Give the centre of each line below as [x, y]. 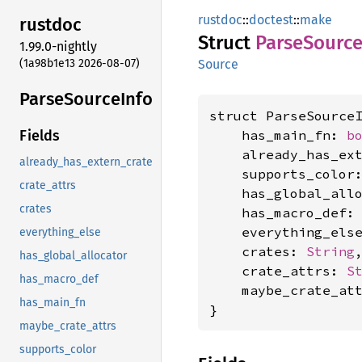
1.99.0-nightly [58, 46]
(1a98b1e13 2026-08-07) [80, 63]
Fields [40, 136]
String [330, 251]
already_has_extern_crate [86, 162]
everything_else [60, 233]
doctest [271, 20]
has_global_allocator [73, 256]
